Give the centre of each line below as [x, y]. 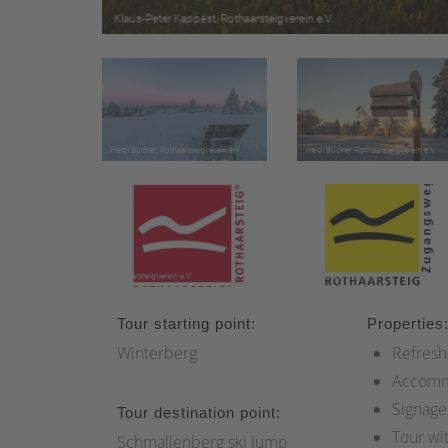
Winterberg [157, 353]
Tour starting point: [186, 324]
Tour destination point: [199, 413]
